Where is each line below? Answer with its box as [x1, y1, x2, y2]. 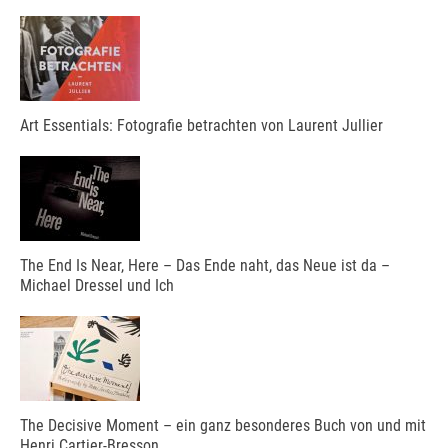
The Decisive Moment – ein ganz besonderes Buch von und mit [20, 415, 426, 435]
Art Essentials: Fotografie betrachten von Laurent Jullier [20, 115, 383, 135]
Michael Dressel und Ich [20, 275, 174, 295]
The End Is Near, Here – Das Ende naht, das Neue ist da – [20, 255, 390, 275]
